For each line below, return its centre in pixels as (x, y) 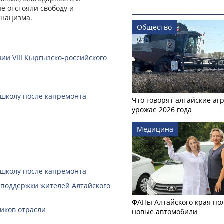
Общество (154, 27)
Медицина (155, 129)
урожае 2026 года (162, 109)
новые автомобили (165, 212)
